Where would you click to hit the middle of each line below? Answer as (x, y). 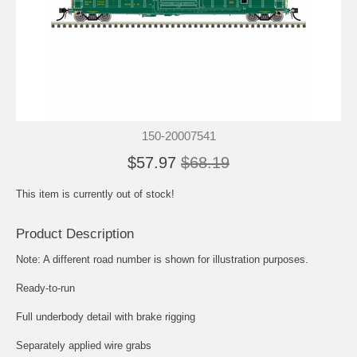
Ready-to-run (45, 288)
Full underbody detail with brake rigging (106, 316)
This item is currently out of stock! (95, 194)
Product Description (75, 233)
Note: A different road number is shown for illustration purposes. (162, 259)
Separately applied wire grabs (84, 345)
